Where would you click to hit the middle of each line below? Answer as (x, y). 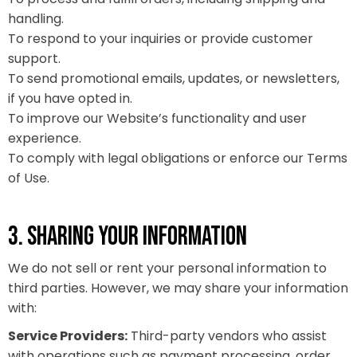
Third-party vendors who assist (227, 336)
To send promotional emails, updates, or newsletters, (174, 78)
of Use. (29, 178)
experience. (45, 138)
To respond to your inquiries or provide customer (161, 39)
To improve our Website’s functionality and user (157, 118)
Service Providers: (68, 336)
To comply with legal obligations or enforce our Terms (178, 158)
